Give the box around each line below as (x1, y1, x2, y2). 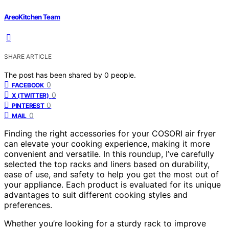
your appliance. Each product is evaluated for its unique (4, 179, 221, 190)
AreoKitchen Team (4, 12, 60, 21)
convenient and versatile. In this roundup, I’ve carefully (4, 148, 214, 159)
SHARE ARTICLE (4, 52, 52, 60)
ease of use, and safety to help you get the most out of (4, 169, 219, 179)
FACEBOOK (12, 81, 44, 89)
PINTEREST (12, 101, 44, 109)
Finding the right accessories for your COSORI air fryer (4, 128, 216, 139)
